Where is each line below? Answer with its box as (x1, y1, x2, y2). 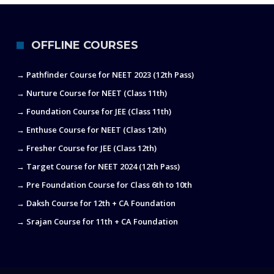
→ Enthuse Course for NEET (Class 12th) (17, 124, 167, 136)
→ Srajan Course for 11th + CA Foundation (17, 216, 179, 228)
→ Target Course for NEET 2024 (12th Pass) (17, 161, 180, 172)
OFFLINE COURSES (31, 39, 139, 53)
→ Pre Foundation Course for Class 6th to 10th (17, 179, 193, 191)
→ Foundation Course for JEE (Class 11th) (17, 106, 172, 117)
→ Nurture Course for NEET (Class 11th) (17, 87, 168, 99)
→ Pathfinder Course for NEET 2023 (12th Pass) (17, 69, 194, 81)
